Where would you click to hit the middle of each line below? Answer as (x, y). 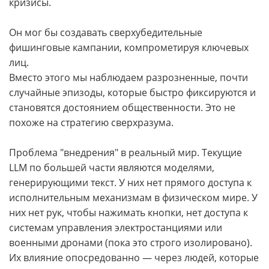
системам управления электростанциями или (116, 228)
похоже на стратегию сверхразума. (91, 122)
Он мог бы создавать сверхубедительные (106, 32)
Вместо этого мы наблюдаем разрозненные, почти (128, 77)
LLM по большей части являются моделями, (112, 168)
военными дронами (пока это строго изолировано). (131, 243)
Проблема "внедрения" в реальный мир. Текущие (125, 153)
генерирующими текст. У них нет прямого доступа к (130, 183)
